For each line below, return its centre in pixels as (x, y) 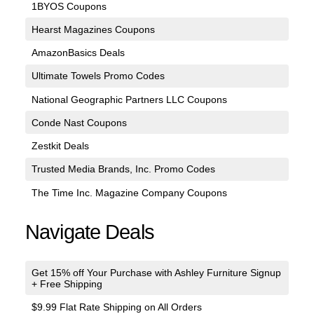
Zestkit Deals (60, 146)
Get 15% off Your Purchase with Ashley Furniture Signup (156, 272)
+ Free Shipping (67, 284)
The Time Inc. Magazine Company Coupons (129, 192)
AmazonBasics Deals (78, 53)
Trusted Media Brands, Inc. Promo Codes (123, 169)
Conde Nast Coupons (79, 122)
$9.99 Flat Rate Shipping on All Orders (116, 307)
